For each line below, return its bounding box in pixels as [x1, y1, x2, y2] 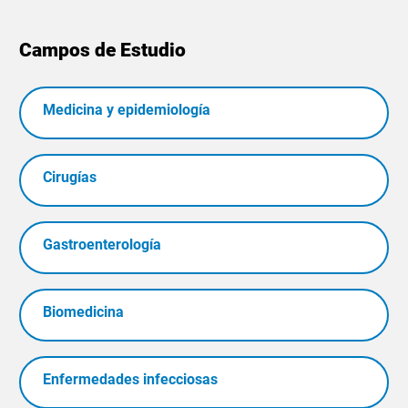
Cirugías [43, 168, 97, 186]
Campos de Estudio [19, 37, 187, 61]
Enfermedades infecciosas [43, 370, 219, 388]
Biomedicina [43, 302, 125, 321]
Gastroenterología [43, 235, 162, 253]
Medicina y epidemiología [43, 100, 211, 118]
